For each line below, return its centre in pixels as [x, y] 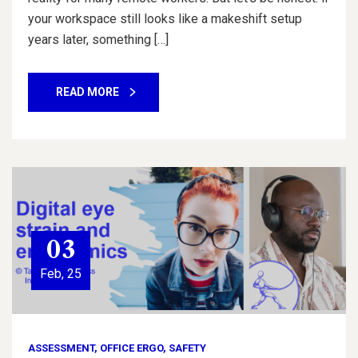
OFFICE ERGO [131, 348]
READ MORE [88, 91]
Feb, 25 [61, 273]
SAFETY [187, 348]
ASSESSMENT [61, 348]
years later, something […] [98, 39]
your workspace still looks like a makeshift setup [165, 18]
